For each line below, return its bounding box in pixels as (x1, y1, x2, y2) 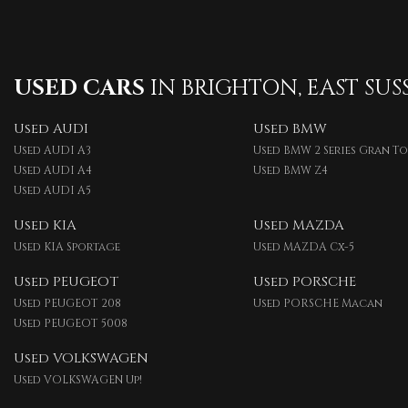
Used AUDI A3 (14, 143, 91, 158)
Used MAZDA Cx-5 (252, 240, 354, 254)
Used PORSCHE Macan (252, 296, 382, 311)
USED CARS (14, 74, 145, 103)
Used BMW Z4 (252, 163, 328, 178)
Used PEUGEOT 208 (14, 296, 121, 311)
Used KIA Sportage (14, 240, 120, 254)
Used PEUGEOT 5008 (14, 316, 127, 331)
